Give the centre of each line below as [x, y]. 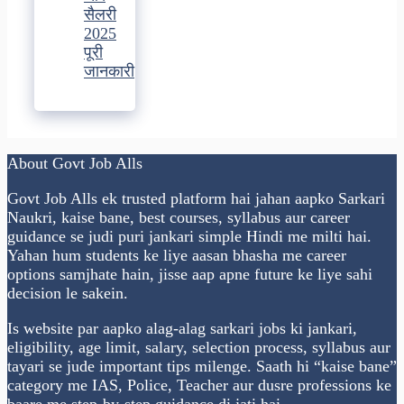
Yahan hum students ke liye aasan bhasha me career [177, 255]
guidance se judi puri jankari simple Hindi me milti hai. [189, 236]
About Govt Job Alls [75, 163]
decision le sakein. [68, 293]
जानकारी [109, 71]
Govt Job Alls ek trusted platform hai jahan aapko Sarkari [196, 198]
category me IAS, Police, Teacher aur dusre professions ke [199, 385]
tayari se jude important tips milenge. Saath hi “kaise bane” [202, 366]
